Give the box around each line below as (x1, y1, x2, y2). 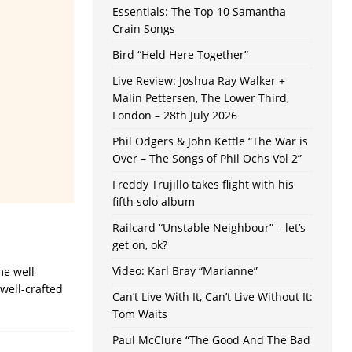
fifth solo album (112, 194, 195, 210)
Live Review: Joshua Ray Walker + (112, 73, 285, 89)
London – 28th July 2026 (112, 108, 237, 123)
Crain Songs (112, 21, 175, 37)
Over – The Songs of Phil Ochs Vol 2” (112, 151, 302, 167)
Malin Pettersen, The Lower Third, (112, 90, 289, 106)
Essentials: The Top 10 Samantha (112, 4, 286, 20)
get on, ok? (112, 237, 167, 253)
